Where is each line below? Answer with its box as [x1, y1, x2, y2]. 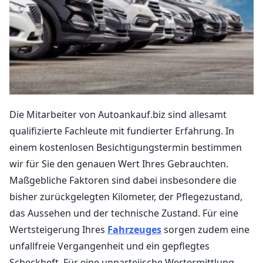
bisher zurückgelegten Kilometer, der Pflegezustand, [9, 190, 242, 203]
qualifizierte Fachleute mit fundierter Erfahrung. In [9, 124, 234, 137]
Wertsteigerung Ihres [9, 222, 107, 236]
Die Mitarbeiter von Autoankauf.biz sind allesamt [9, 107, 227, 121]
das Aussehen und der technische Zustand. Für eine [9, 206, 238, 220]
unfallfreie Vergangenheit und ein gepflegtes [9, 239, 210, 252]
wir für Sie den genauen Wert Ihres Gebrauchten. [9, 157, 228, 170]
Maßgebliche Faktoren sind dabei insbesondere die [9, 173, 237, 187]
